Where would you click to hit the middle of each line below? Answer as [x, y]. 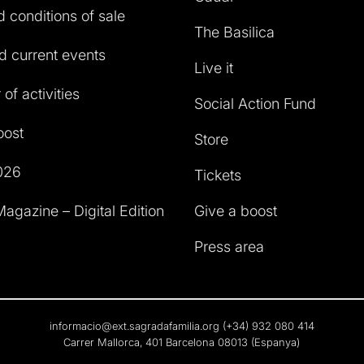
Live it [214, 67]
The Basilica [234, 32]
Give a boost [236, 210]
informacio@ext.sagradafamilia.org [134, 325]
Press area [229, 246]
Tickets [218, 175]
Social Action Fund [255, 103]
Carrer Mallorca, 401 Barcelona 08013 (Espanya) [182, 342]
